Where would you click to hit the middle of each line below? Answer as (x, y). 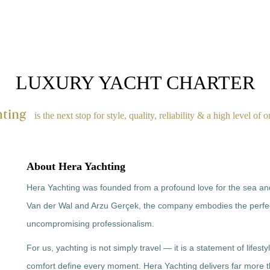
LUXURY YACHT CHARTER (135, 83)
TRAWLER (98, 30)
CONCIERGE (234, 30)
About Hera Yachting (76, 166)
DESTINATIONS (164, 30)
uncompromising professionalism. (90, 224)
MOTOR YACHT (33, 30)
